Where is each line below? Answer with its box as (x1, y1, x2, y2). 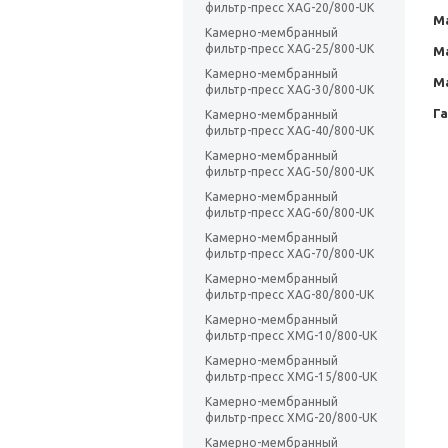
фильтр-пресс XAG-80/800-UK (205, 288, 374, 302)
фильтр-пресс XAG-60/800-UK (205, 206, 374, 220)
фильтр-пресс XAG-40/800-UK (205, 124, 374, 138)
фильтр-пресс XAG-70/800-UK (205, 247, 374, 261)
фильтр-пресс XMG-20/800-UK (205, 411, 377, 425)
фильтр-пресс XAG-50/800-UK (205, 165, 374, 179)
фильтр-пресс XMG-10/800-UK (205, 329, 377, 343)
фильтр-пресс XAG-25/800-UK (205, 42, 374, 56)
